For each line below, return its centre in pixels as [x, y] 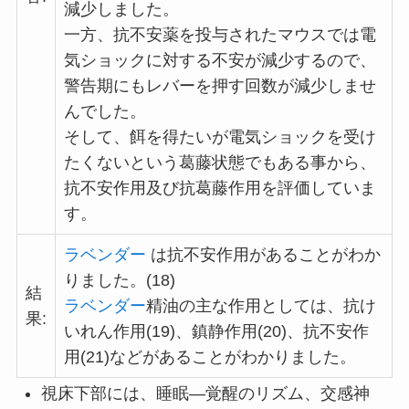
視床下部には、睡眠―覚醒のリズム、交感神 [205, 394]
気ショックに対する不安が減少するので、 [220, 61]
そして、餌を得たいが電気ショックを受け [220, 137]
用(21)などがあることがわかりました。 [210, 357]
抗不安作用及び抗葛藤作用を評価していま [220, 189]
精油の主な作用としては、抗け [261, 306]
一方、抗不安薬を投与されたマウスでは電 [220, 35]
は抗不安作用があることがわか [263, 255]
